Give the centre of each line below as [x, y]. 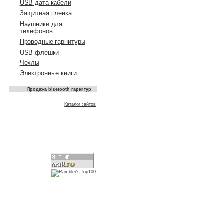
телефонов [36, 31]
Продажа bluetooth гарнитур [59, 89]
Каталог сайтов [80, 104]
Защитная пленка [45, 13]
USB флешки [39, 52]
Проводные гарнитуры [52, 42]
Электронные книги [48, 73]
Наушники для [41, 24]
